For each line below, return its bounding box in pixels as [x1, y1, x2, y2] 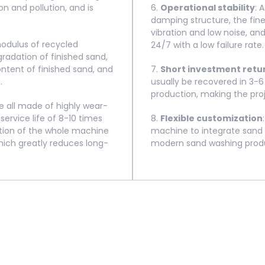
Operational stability [160, 2, 255, 14]
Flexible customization [160, 112, 263, 124]
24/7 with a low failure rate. [151, 39, 264, 51]
